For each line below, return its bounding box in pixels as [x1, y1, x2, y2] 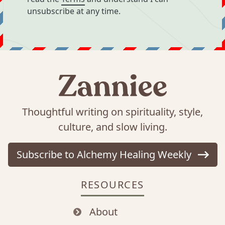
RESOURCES [81, 178, 144, 192]
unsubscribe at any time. [27, 6, 121, 17]
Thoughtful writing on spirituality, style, [22, 105, 203, 119]
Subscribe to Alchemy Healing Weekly [16, 148, 194, 162]
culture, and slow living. [58, 120, 167, 134]
